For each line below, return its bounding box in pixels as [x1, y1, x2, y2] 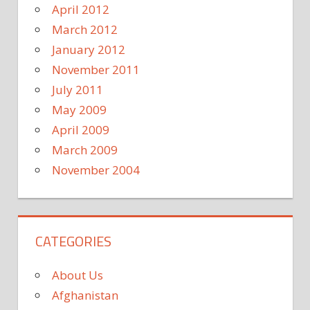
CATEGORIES [35, 230, 111, 253]
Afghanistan [52, 287, 118, 304]
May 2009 [52, 102, 107, 118]
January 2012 [52, 42, 125, 58]
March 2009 [52, 142, 118, 158]
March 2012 [52, 21, 118, 38]
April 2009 [52, 122, 109, 138]
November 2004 [52, 162, 140, 179]
